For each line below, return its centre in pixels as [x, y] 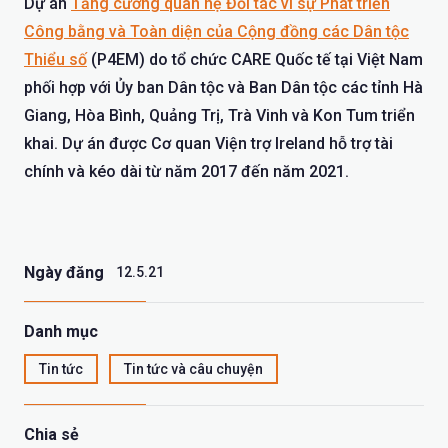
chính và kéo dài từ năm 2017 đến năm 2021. [186, 171]
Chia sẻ [51, 434]
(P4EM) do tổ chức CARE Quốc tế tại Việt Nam [255, 59]
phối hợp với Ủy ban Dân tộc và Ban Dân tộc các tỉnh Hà [223, 87]
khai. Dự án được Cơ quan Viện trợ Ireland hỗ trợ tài [208, 143]
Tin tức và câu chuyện [193, 368]
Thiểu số [55, 59]
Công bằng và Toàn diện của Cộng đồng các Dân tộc [216, 31]
